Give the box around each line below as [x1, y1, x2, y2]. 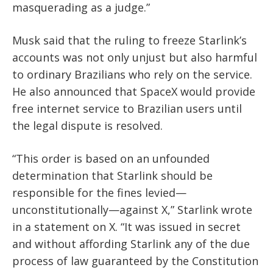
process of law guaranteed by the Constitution [12, 253, 258, 269]
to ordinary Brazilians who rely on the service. [12, 67, 252, 82]
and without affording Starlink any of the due [12, 236, 250, 252]
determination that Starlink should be [12, 168, 213, 183]
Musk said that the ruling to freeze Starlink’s [12, 33, 247, 48]
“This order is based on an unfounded [12, 151, 210, 166]
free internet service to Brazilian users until [12, 101, 242, 116]
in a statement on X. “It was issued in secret [12, 219, 241, 235]
